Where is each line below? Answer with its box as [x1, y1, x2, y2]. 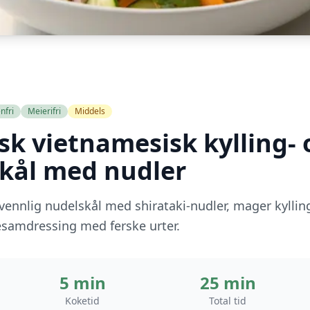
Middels [75, 105, 105, 117]
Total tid [209, 294, 246, 307]
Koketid [65, 294, 100, 307]
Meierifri [28, 105, 61, 117]
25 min [199, 271, 256, 294]
